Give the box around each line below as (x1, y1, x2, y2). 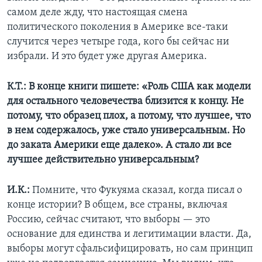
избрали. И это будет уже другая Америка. (7, 50, 207, 62)
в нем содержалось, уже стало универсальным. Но (7, 125, 245, 136)
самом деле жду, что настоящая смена (7, 6, 188, 18)
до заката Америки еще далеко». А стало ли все (7, 139, 232, 151)
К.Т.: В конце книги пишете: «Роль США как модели (7, 81, 251, 92)
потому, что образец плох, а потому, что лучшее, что (7, 110, 251, 122)
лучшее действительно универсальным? (7, 154, 199, 166)
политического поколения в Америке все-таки (7, 21, 228, 33)
